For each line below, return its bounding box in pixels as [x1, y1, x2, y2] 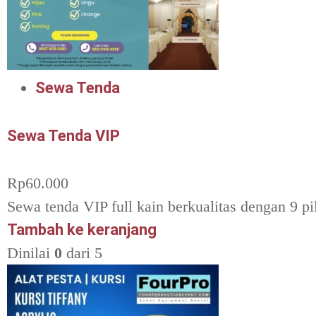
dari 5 [62, 244, 102, 262]
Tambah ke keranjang [7, 221, 157, 239]
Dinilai [7, 244, 54, 262]
